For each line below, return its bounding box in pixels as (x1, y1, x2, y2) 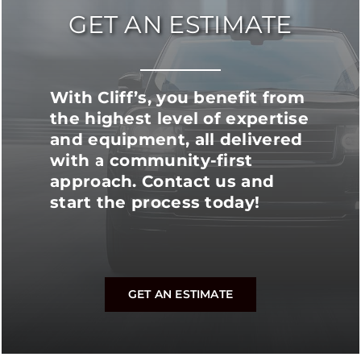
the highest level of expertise (50, 108, 309, 128)
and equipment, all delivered (50, 129, 303, 149)
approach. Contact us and (50, 171, 275, 191)
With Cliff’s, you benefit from (50, 87, 305, 107)
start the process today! (50, 192, 260, 212)
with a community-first (50, 150, 253, 170)
